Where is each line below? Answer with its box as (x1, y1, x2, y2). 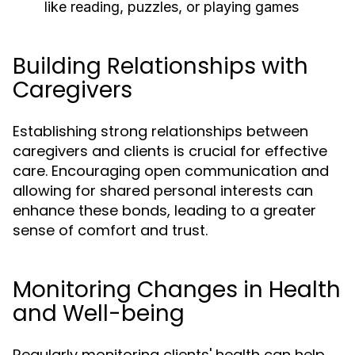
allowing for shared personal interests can (13, 181, 313, 200)
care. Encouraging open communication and (13, 161, 329, 181)
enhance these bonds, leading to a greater (13, 200, 316, 220)
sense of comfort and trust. (13, 220, 208, 240)
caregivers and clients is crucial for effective (13, 141, 327, 161)
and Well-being (13, 298, 185, 329)
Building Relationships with (13, 51, 308, 82)
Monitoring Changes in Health (13, 274, 341, 305)
